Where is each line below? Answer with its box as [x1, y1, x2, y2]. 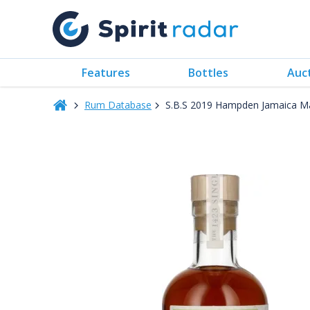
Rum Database [84, 98, 152, 111]
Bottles [188, 64, 229, 80]
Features [82, 64, 131, 80]
